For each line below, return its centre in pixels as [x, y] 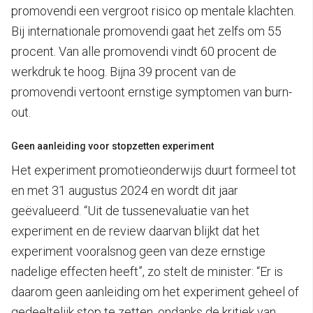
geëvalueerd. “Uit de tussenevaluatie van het [130, 210]
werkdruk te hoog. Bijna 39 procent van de [124, 71]
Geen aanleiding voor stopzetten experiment [112, 146]
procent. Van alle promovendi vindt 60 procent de [144, 51]
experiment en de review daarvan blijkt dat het [136, 231]
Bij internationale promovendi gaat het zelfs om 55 [146, 31]
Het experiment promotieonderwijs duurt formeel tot [154, 170]
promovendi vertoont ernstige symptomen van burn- [152, 92]
